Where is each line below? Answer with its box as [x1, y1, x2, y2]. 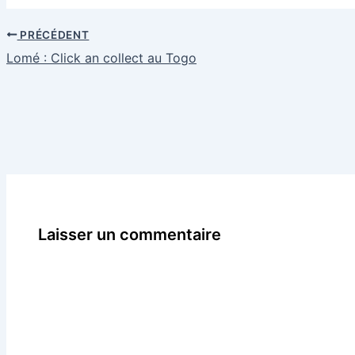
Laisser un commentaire [38, 225, 221, 245]
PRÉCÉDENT [17, 28, 90, 41]
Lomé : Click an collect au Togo [6, 49, 197, 66]
